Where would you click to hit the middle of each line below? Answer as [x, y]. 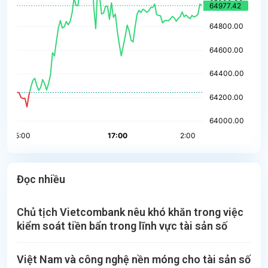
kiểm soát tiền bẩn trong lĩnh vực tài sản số [122, 226]
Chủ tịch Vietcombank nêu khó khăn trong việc [130, 212]
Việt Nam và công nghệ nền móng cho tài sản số [134, 259]
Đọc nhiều [41, 179]
